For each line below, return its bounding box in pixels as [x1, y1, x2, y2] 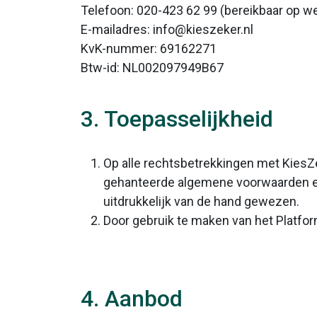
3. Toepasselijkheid [81, 105, 273, 132]
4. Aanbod [81, 285, 183, 312]
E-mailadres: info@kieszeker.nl [81, 22, 253, 37]
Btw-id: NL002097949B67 [81, 60, 224, 75]
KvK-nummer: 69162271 [81, 41, 217, 56]
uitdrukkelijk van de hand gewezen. [103, 194, 299, 209]
